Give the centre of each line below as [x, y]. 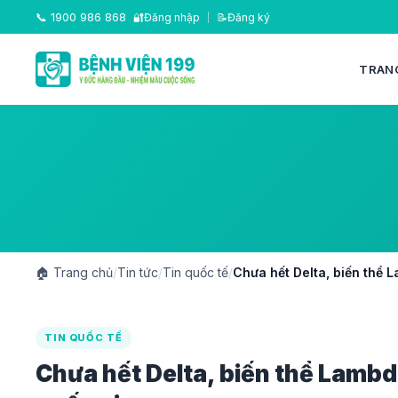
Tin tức [138, 272]
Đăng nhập [172, 17]
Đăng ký [249, 17]
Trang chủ [81, 272]
